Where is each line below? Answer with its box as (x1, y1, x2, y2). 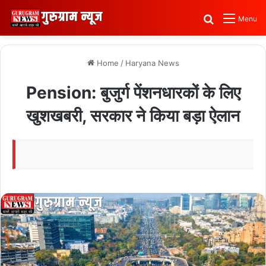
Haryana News (125, 58, 179, 68)
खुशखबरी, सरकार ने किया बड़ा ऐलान (26, 106, 240, 126)
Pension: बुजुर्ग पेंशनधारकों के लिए (26, 83, 240, 103)
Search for (214, 12, 261, 24)
